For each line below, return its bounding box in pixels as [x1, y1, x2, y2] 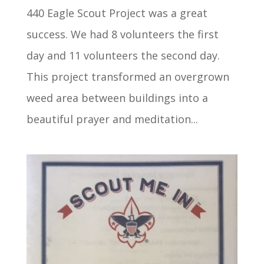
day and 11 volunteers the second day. [26, 48, 220, 62]
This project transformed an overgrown [26, 69, 229, 84]
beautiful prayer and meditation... [26, 111, 198, 126]
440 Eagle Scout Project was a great [26, 5, 207, 20]
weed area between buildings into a [26, 90, 208, 105]
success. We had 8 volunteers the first [26, 27, 219, 41]
